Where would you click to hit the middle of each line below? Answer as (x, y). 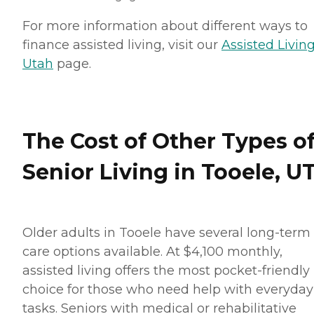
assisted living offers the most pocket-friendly (166, 271)
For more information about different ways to (165, 26)
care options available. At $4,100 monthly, (152, 252)
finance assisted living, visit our (122, 45)
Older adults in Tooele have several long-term (166, 233)
